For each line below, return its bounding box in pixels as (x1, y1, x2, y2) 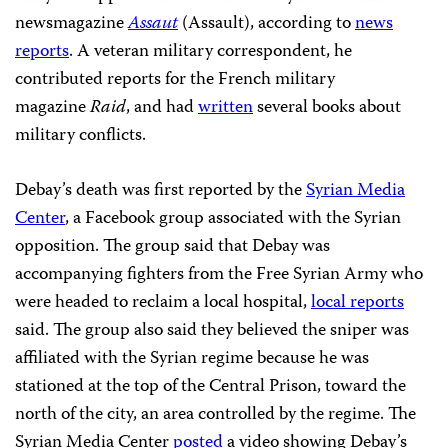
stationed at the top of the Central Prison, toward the (15, 372, 406, 403)
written (198, 93, 253, 124)
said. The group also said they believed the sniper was (15, 316, 409, 347)
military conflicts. (15, 121, 146, 152)
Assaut (128, 9, 178, 40)
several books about (253, 93, 401, 124)
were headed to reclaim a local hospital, (15, 288, 311, 319)
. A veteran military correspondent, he (69, 37, 352, 68)
